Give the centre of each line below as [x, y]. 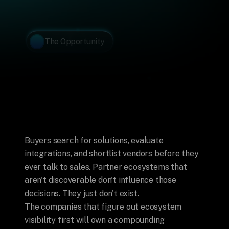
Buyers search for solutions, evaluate [94, 140]
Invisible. [93, 88]
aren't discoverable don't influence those [100, 180]
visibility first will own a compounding [95, 220]
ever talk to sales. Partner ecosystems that [106, 167]
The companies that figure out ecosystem [103, 207]
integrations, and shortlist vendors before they [112, 154]
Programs [169, 67]
